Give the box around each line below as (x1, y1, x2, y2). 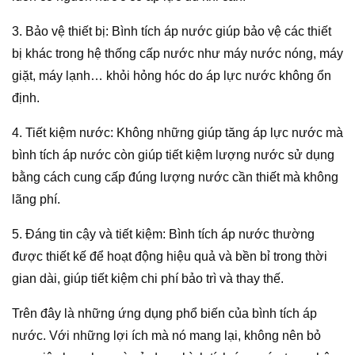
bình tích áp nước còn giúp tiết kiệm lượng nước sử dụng (12, 147, 334, 162)
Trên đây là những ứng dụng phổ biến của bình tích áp (12, 306, 317, 320)
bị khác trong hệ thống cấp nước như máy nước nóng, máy (12, 46, 343, 60)
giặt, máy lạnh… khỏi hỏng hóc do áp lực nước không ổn (12, 68, 331, 82)
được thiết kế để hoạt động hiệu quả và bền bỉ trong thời (12, 249, 327, 263)
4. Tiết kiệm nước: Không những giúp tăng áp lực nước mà (12, 125, 343, 139)
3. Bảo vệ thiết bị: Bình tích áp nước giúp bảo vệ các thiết (12, 24, 331, 38)
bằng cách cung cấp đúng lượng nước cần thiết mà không (12, 170, 338, 184)
